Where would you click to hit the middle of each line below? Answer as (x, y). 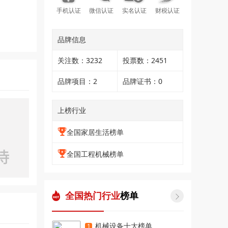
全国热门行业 (93, 195)
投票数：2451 (145, 60)
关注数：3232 (80, 60)
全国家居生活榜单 (95, 132)
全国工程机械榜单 (95, 154)
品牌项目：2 (78, 81)
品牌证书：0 (143, 81)
